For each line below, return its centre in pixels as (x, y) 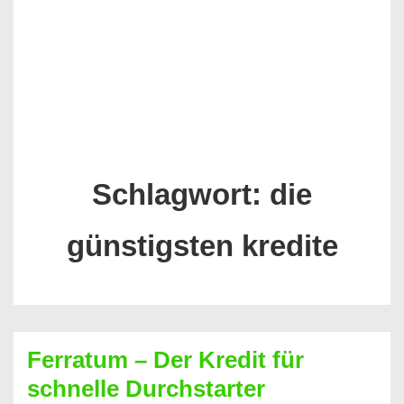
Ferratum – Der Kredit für (165, 360)
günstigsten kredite (202, 246)
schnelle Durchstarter (146, 389)
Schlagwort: (181, 194)
